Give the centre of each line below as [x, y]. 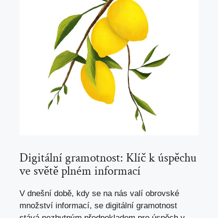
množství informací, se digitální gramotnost [98, 205]
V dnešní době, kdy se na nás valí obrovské [99, 193]
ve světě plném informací [80, 171]
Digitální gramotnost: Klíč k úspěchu [108, 158]
